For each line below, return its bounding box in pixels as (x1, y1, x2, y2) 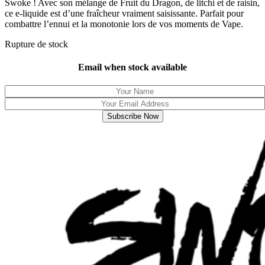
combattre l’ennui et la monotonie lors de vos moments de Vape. (5, 18, 243, 29)
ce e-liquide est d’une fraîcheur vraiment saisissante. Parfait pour (5, 8, 244, 18)
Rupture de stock (5, 38, 68, 49)
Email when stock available (78, 62, 187, 73)
